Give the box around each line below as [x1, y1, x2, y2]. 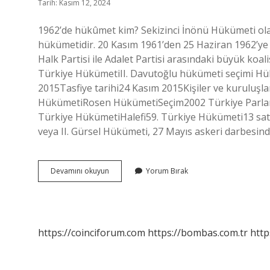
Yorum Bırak [146, 166, 188, 176]
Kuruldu [108, 209, 135, 219]
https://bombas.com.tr [148, 226, 248, 239]
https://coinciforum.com [38, 226, 145, 239]
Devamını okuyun [51, 166, 109, 176]
